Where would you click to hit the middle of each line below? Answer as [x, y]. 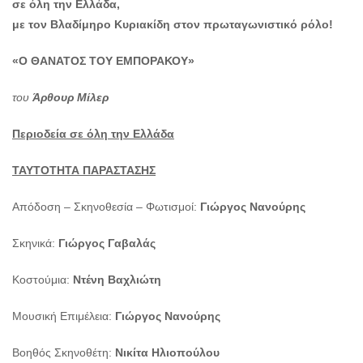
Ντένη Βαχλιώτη [117, 280]
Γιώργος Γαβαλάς [107, 243]
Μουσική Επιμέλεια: [64, 316]
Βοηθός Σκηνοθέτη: [62, 353]
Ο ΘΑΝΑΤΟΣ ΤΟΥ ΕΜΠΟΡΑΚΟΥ [103, 61]
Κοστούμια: [43, 280]
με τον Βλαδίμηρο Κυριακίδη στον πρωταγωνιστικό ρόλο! [173, 25]
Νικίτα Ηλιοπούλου [166, 353]
